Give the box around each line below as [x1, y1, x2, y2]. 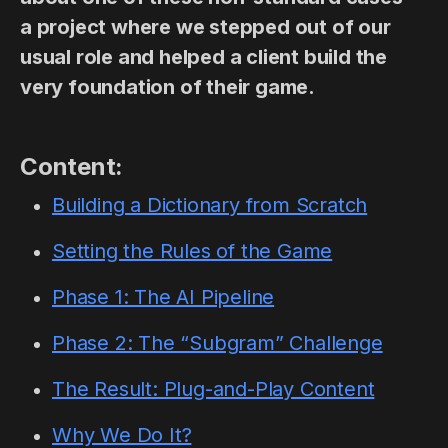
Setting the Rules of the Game [52, 239, 333, 263]
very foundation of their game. [20, 75, 315, 99]
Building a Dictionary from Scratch [52, 193, 368, 217]
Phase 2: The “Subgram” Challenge [52, 331, 383, 355]
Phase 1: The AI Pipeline [52, 285, 275, 309]
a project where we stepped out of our [20, 15, 391, 39]
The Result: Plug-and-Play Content [52, 377, 375, 401]
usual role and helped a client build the [20, 45, 387, 69]
